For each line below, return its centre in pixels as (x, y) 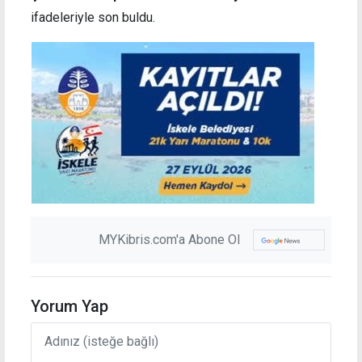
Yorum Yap (69, 306)
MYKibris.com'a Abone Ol (169, 239)
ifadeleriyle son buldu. (93, 17)
